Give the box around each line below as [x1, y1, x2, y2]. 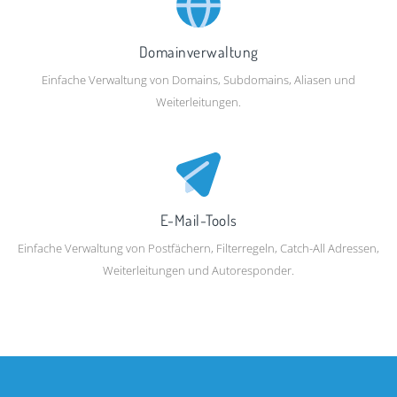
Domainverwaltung [138, 41, 259, 61]
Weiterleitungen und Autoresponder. [103, 261, 294, 278]
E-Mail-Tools [160, 209, 237, 230]
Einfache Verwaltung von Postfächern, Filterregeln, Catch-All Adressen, [18, 239, 379, 256]
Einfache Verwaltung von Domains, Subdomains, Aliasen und [42, 71, 355, 88]
